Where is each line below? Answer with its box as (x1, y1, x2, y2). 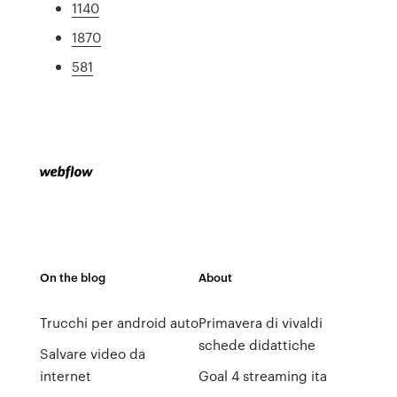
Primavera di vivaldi (198, 313, 323, 332)
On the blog (39, 269, 105, 285)
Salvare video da (39, 344, 145, 363)
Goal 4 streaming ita (198, 366, 327, 385)
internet (39, 366, 91, 385)
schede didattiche (198, 335, 315, 354)
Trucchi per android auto (39, 313, 198, 332)
